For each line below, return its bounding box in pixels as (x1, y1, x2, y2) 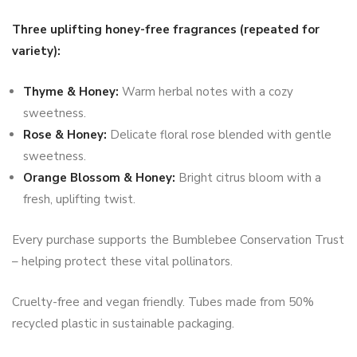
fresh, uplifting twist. (23, 191, 135, 208)
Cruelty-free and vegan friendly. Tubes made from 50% (12, 294, 314, 311)
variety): (12, 43, 61, 60)
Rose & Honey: (23, 127, 107, 143)
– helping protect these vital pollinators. (12, 253, 233, 270)
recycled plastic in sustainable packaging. (12, 316, 234, 332)
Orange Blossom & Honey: (23, 170, 175, 186)
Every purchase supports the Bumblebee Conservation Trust (12, 232, 344, 249)
